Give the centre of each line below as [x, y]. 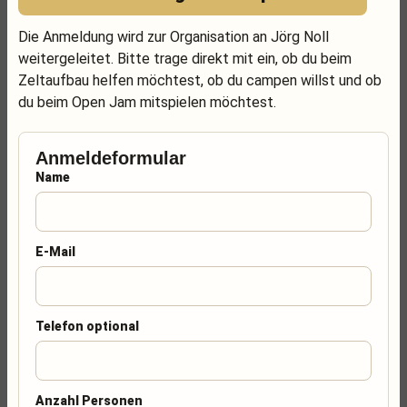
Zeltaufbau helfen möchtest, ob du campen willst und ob [200, 80]
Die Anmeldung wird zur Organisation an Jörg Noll [174, 37]
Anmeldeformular [111, 158]
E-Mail [55, 252]
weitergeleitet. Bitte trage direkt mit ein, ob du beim [185, 59]
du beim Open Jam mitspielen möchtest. [147, 102]
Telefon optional [87, 326]
